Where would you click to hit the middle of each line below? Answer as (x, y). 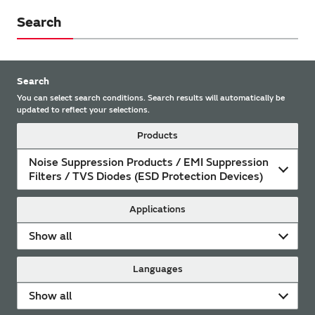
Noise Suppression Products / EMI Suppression (149, 162)
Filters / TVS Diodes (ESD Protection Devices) (146, 176)
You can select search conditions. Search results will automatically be (151, 98)
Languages (157, 269)
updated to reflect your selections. (83, 110)
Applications (157, 209)
